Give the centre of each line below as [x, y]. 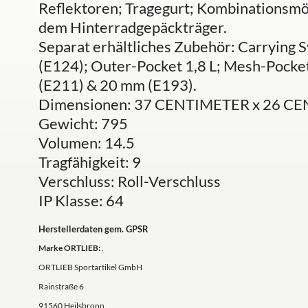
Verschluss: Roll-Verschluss [130, 181]
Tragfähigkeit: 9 [90, 162]
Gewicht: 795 [83, 123]
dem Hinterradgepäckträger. [133, 27]
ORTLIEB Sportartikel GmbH [90, 267]
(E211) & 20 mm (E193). [118, 85]
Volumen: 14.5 [87, 143]
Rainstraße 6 [61, 286]
